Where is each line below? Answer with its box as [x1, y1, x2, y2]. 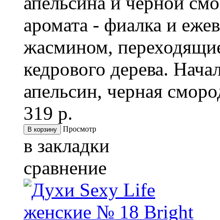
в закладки [24, 135, 110, 157]
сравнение [24, 157, 107, 179]
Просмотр [63, 125, 96, 134]
